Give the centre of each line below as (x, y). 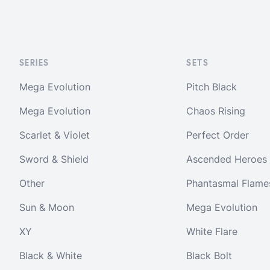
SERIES (34, 64)
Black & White (51, 256)
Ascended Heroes (227, 159)
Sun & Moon (47, 207)
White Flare (212, 231)
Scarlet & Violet (55, 135)
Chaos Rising (216, 111)
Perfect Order (218, 135)
